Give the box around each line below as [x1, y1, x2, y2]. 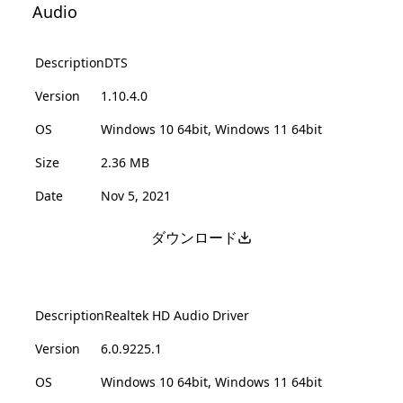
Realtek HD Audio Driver [104, 306, 249, 324]
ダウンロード [151, 227, 237, 247]
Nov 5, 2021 [101, 186, 171, 204]
